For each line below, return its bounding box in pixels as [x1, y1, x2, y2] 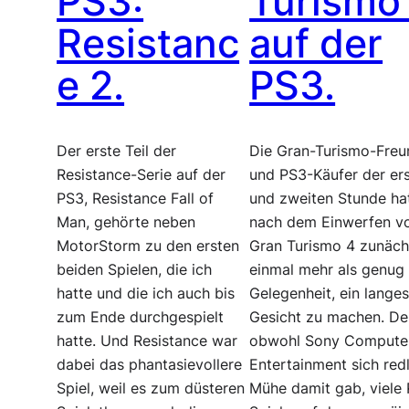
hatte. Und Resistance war [57, 331, 238, 350]
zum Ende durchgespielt [57, 308, 225, 326]
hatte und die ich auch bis [57, 284, 236, 302]
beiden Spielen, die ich [57, 260, 213, 278]
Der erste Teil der [57, 142, 177, 160]
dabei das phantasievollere [57, 355, 243, 373]
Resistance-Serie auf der [57, 165, 226, 184]
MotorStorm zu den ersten [57, 236, 240, 255]
